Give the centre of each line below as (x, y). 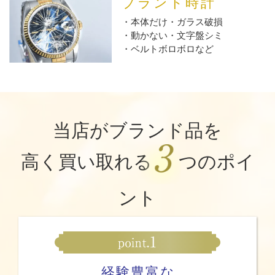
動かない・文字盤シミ (177, 35)
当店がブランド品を (137, 130)
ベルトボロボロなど (172, 48)
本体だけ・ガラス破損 (177, 21)
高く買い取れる (86, 161)
